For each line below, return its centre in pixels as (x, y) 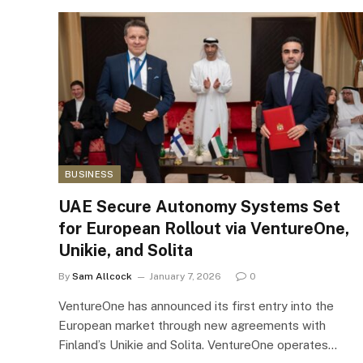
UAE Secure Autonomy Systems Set (199, 207)
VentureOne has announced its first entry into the (196, 306)
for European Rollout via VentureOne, (204, 228)
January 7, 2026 (185, 276)
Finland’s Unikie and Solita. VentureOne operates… (198, 345)
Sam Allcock (102, 276)
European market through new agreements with (192, 325)
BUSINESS (90, 174)
